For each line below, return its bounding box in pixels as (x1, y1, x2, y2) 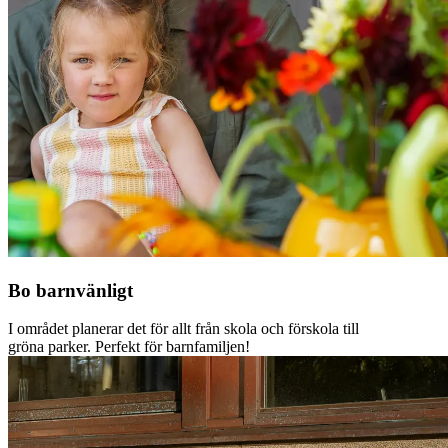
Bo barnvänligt (8, 279, 133, 301)
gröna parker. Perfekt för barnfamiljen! (8, 338, 250, 356)
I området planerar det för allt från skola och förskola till (8, 320, 359, 338)
